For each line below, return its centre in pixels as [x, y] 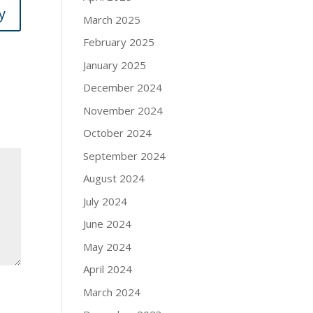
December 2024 [123, 88]
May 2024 [108, 246]
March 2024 [112, 292]
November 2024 [123, 110]
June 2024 [108, 224]
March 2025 [112, 19]
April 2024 [108, 269]
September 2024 [125, 155]
